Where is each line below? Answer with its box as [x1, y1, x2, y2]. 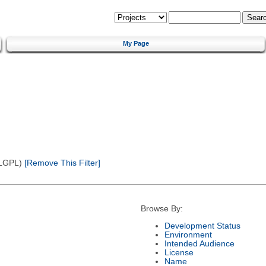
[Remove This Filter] [21, 158, 100, 167]
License [164, 248, 194, 257]
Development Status [164, 221, 240, 230]
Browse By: [140, 204, 183, 214]
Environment [164, 230, 212, 239]
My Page [123, 39, 149, 47]
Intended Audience [164, 239, 235, 248]
